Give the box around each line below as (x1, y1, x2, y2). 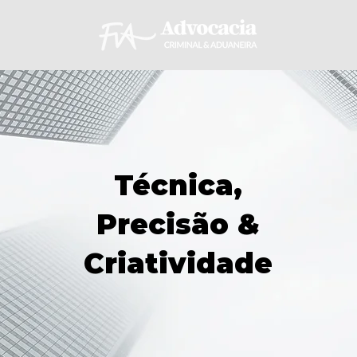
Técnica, (113, 168, 242, 202)
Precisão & (96, 207, 260, 241)
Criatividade (83, 246, 273, 280)
